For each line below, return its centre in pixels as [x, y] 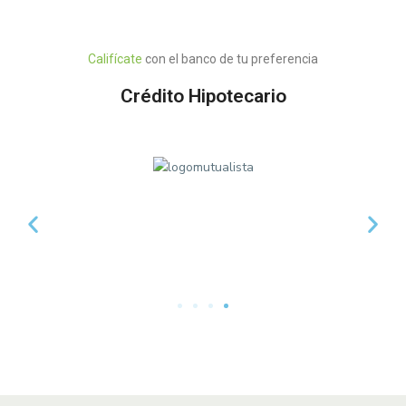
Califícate [115, 59]
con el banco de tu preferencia [230, 59]
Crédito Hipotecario [203, 97]
